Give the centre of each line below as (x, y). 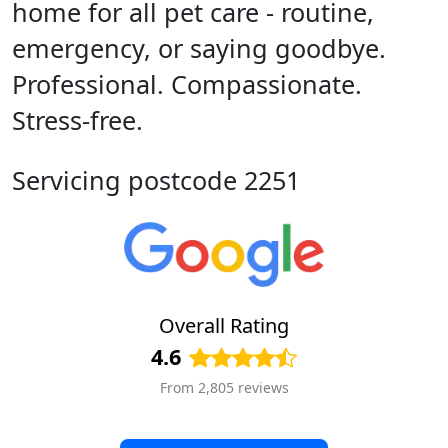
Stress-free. (77, 120)
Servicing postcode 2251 (156, 180)
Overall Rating (224, 326)
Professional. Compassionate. (187, 84)
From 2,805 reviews (224, 388)
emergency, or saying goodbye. (199, 48)
